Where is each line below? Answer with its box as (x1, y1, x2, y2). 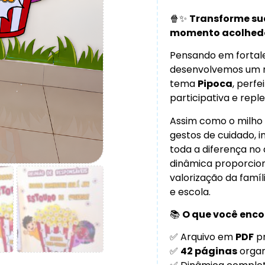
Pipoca (197, 77, 232, 91)
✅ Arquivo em (169, 230, 235, 244)
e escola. (169, 185, 211, 199)
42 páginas (180, 244, 237, 258)
